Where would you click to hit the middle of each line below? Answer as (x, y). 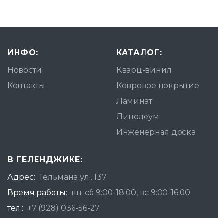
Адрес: (21, 177)
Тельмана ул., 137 (73, 177)
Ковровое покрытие (158, 85)
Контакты (26, 85)
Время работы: (37, 192)
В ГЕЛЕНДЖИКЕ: (45, 159)
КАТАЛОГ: (139, 52)
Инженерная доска (156, 132)
